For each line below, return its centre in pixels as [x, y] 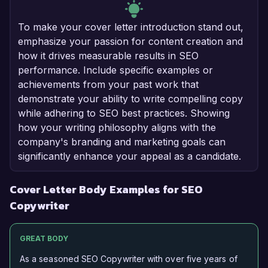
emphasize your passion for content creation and [130, 42]
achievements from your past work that [108, 85]
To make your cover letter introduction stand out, [131, 27]
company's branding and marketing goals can [122, 142]
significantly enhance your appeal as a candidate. [130, 156]
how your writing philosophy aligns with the [117, 128]
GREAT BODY [44, 239]
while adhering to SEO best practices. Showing [124, 113]
